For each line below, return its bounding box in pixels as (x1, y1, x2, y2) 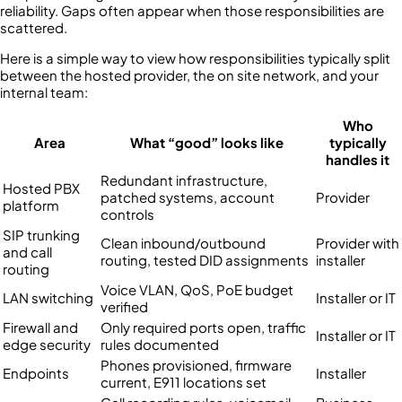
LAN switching (3, 288, 93, 306)
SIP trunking (3, 225, 80, 243)
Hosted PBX (3, 179, 80, 197)
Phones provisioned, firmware (100, 355, 292, 373)
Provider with (316, 233, 399, 251)
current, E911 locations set (100, 372, 267, 390)
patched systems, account (100, 188, 275, 205)
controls (100, 205, 154, 223)
